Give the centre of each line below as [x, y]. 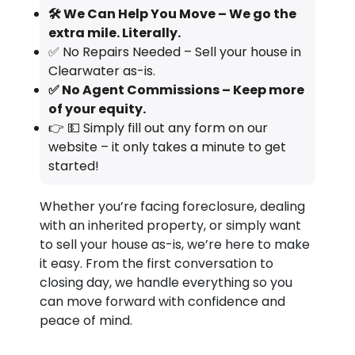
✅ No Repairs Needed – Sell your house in [174, 52]
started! [73, 166]
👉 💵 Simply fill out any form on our [158, 128]
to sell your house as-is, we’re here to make [175, 244]
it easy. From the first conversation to [157, 263]
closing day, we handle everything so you [166, 282]
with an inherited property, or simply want [171, 225]
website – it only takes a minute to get [167, 147]
